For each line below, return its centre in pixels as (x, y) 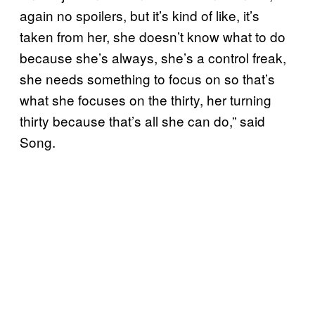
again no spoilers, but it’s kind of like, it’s (140, 15)
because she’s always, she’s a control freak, (153, 57)
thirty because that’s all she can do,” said (142, 120)
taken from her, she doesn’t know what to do (153, 36)
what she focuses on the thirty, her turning (146, 99)
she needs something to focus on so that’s (147, 78)
